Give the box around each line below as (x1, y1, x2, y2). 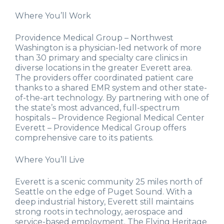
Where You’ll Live (15, 155, 84, 165)
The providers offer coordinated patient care (15, 73, 193, 83)
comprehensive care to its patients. (15, 133, 153, 143)
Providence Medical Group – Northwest (15, 33, 173, 43)
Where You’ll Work (15, 11, 91, 21)
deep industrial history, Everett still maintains (15, 197, 193, 207)
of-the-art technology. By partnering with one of (15, 93, 209, 103)
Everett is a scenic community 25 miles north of (15, 177, 202, 187)
